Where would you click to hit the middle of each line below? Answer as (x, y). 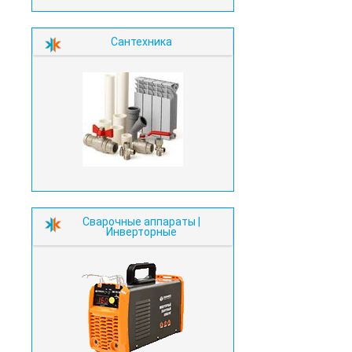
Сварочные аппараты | (141, 222)
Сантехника (141, 42)
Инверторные (141, 232)
